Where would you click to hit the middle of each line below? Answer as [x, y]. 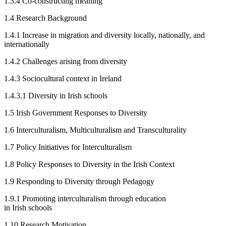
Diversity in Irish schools [68, 95]
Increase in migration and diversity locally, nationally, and [114, 35]
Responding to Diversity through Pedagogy [85, 181]
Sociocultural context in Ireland [72, 78]
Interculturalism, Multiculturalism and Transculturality [101, 130]
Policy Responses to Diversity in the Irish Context [95, 164]
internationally [27, 44]
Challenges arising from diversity [75, 61]
